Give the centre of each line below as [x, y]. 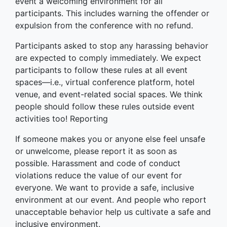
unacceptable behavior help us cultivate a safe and [113, 212]
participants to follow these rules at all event [101, 70]
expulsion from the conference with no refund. [104, 25]
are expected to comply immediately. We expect [108, 58]
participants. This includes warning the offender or [112, 13]
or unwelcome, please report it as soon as [96, 151]
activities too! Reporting [62, 119]
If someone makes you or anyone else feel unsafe [110, 139]
